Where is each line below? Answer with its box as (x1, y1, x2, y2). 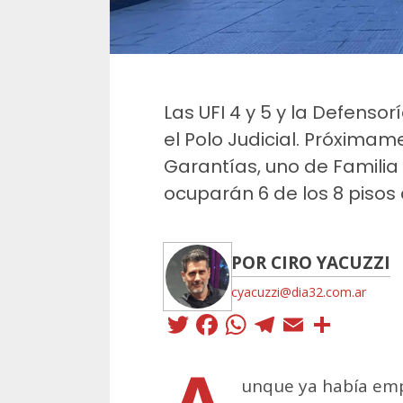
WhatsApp (250, 303, 399, 345)
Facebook (221, 303, 358, 345)
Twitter (193, 303, 287, 345)
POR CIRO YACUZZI (231, 250, 390, 274)
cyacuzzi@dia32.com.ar (231, 282, 366, 300)
